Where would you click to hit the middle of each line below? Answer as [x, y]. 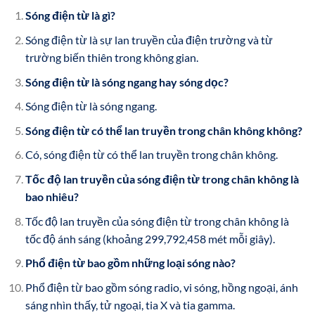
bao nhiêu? [52, 196]
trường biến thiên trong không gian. [111, 57]
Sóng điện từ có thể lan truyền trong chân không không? [163, 130]
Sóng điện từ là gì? [70, 15]
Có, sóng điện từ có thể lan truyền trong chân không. [151, 155]
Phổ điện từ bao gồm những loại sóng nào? [130, 263]
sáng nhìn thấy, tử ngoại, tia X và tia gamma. [130, 304]
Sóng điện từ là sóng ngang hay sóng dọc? [127, 82]
